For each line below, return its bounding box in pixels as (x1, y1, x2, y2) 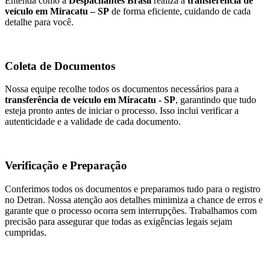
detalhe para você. (5, 16, 74, 27)
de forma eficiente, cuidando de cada (109, 5, 251, 16)
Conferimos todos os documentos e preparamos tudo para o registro (5, 183, 260, 194)
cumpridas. (5, 227, 46, 237)
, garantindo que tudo (175, 95, 256, 105)
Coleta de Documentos (5, 59, 115, 72)
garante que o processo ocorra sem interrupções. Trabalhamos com (5, 205, 257, 216)
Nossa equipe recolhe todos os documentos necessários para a (5, 84, 239, 95)
